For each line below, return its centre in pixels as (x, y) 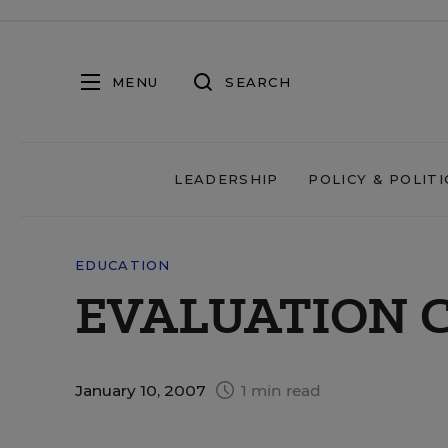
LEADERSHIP (226, 179)
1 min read (279, 390)
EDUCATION (123, 265)
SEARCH (258, 81)
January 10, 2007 (142, 390)
